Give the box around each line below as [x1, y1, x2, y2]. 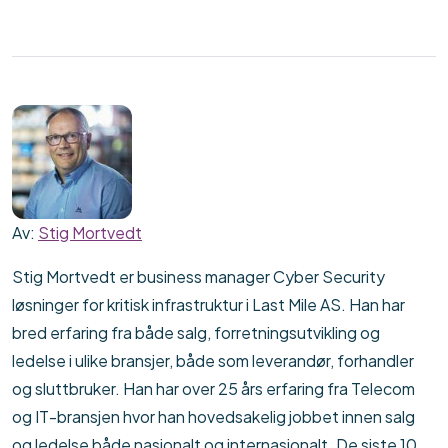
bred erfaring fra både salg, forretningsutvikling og [12, 321, 380, 343]
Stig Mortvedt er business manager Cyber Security [12, 265, 385, 287]
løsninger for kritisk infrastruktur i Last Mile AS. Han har [12, 293, 405, 315]
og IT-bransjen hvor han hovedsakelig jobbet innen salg [12, 405, 415, 427]
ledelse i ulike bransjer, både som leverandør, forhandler [12, 349, 414, 371]
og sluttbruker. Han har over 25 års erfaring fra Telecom [12, 377, 415, 399]
